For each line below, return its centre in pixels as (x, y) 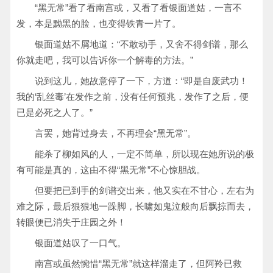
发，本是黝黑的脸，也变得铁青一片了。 (99, 23)
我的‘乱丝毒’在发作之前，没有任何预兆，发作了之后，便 (133, 97)
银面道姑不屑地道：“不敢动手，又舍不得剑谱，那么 (141, 44)
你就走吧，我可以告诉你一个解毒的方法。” (105, 60)
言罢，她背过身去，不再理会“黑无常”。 (115, 133)
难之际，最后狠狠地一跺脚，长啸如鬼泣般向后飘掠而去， (135, 206)
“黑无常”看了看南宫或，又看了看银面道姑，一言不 (138, 8)
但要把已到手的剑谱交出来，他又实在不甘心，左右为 (144, 190)
